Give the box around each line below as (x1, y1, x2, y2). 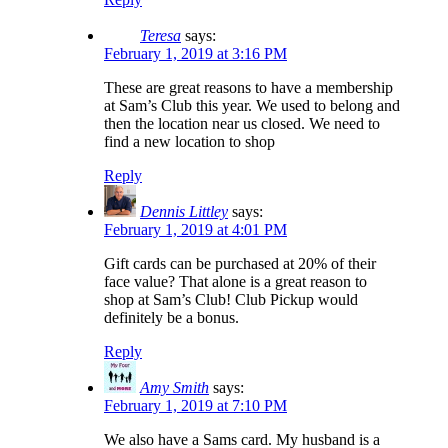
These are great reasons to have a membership (104, 79, 393, 97)
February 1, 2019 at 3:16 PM (104, 45, 287, 63)
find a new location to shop (104, 133, 275, 151)
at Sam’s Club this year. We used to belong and (104, 97, 400, 115)
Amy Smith (140, 379, 209, 397)
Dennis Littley (140, 203, 228, 221)
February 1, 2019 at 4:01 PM (104, 221, 287, 239)
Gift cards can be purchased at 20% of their (104, 255, 376, 273)
